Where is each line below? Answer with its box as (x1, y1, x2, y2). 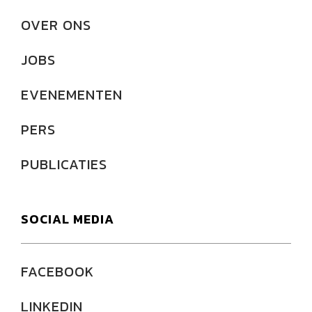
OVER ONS (21, 15, 91, 36)
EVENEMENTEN (21, 84, 123, 105)
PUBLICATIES (21, 154, 107, 175)
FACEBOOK (21, 261, 94, 282)
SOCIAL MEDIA (21, 210, 114, 228)
